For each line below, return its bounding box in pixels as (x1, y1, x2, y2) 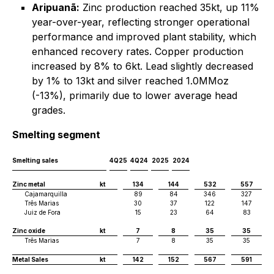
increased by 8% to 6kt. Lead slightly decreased (32, 60, 253, 72)
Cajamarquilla (24, 190, 67, 198)
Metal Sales (12, 256, 48, 263)
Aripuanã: (32, 1, 80, 13)
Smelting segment (12, 128, 100, 141)
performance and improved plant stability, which (32, 31, 256, 43)
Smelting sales (12, 157, 58, 164)
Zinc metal (12, 180, 45, 188)
